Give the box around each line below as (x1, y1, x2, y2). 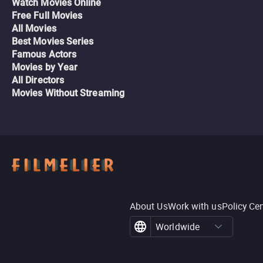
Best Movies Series (12, 36, 94, 47)
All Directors (12, 75, 65, 86)
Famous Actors (12, 49, 77, 60)
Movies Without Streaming (12, 87, 124, 99)
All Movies (12, 23, 56, 34)
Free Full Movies (12, 10, 83, 21)
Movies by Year (12, 62, 78, 73)
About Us (130, 200, 168, 213)
